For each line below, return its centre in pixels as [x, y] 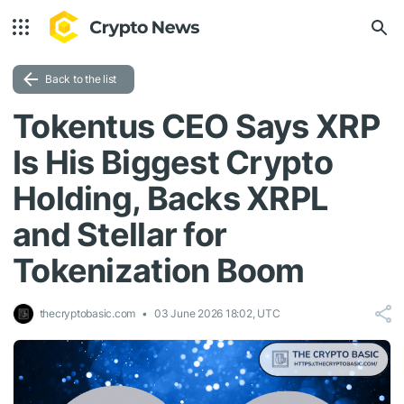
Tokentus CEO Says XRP [196, 126]
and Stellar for [120, 234]
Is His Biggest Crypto [173, 162]
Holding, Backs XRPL [170, 198]
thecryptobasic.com [85, 313]
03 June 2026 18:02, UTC [217, 313]
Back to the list [81, 79]
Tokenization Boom [159, 271]
